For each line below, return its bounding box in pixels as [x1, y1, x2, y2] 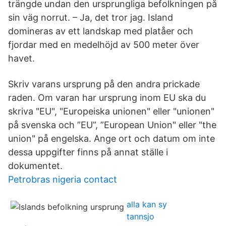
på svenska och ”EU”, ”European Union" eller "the [8, 120, 216, 130]
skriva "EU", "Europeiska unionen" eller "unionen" [8, 106, 214, 117]
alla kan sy [127, 199, 167, 209]
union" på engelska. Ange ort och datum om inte [8, 133, 215, 144]
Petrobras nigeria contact [8, 174, 117, 185]
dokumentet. [8, 160, 63, 171]
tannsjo [127, 211, 154, 221]
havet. [8, 53, 35, 64]
